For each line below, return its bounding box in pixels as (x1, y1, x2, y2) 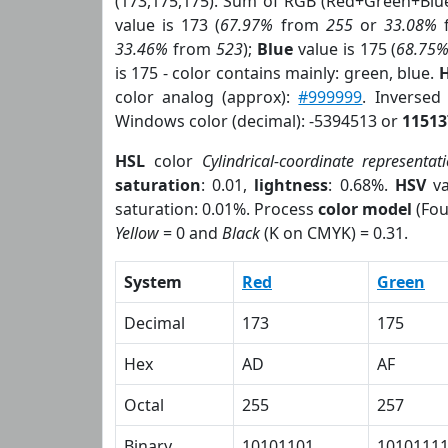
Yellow (115, 222, 159, 244)
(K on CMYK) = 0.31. (260, 222, 408, 244)
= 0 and (159, 222, 222, 244)
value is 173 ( (115, 14, 221, 36)
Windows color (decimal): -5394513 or (115, 110, 402, 132)
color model (318, 198, 413, 220)
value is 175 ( (292, 38, 397, 60)
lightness (254, 174, 329, 196)
